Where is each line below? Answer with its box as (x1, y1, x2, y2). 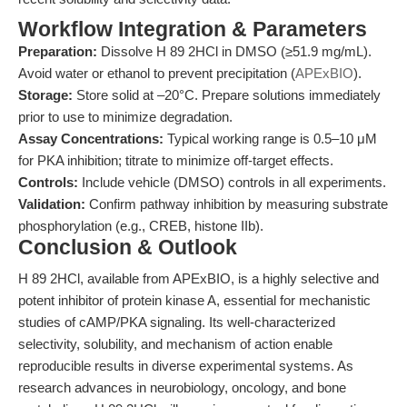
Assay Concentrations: (18, 131, 164, 146)
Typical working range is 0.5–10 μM (164, 131, 377, 146)
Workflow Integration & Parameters (18, 18, 367, 41)
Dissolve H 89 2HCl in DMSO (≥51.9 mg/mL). (97, 44, 372, 59)
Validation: (18, 196, 85, 212)
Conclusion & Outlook (18, 236, 237, 259)
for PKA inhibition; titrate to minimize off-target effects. (18, 153, 333, 168)
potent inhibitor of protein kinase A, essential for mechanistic (18, 293, 371, 308)
